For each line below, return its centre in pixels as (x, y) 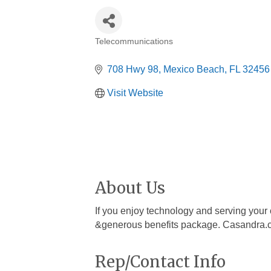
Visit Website (135, 93)
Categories (129, 53)
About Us (130, 188)
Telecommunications (134, 42)
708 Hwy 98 (133, 70)
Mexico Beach (194, 70)
